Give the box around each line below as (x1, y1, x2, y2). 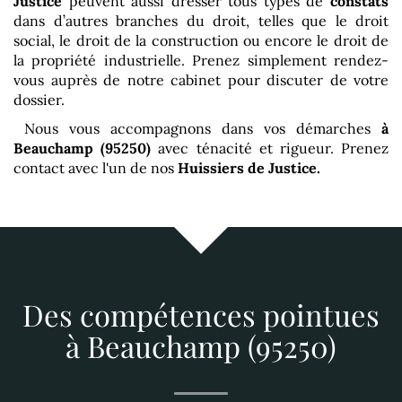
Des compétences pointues (22, 294, 380, 334)
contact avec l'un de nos (13, 158, 178, 177)
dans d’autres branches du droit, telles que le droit (13, 11, 389, 30)
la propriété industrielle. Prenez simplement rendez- (13, 50, 389, 69)
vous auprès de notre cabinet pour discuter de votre (13, 70, 389, 89)
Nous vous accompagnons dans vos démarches (13, 118, 381, 137)
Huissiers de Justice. (178, 158, 320, 177)
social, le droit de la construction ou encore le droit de (13, 31, 389, 49)
